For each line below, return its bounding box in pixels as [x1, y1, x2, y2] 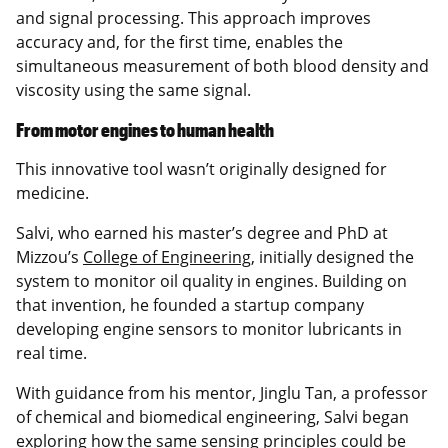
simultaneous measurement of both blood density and [16, 54, 429, 77]
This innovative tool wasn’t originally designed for [16, 157, 387, 180]
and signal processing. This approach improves [16, 6, 371, 29]
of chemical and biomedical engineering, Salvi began [16, 405, 409, 428]
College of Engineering [83, 245, 251, 268]
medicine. [16, 181, 89, 204]
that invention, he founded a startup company [16, 293, 364, 316]
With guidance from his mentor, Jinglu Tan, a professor [16, 381, 428, 404]
